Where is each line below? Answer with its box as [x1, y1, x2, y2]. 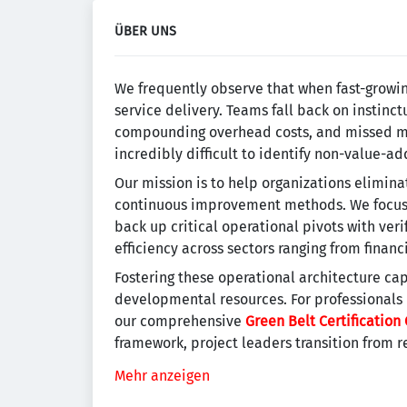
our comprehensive [114, 313, 245, 330]
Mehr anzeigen [114, 367, 210, 384]
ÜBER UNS [114, 24, 176, 39]
